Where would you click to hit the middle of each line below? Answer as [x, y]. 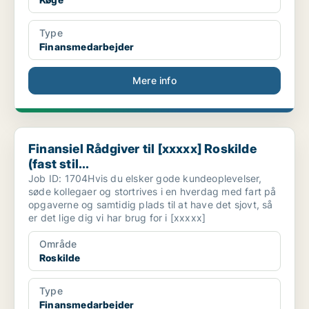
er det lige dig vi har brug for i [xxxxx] [117, 218]
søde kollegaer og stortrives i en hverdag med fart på [152, 192]
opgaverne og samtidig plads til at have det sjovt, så [151, 205]
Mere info [154, 81]
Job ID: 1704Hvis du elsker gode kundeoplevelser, [145, 179]
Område [58, 244]
